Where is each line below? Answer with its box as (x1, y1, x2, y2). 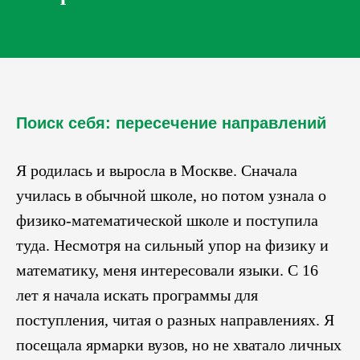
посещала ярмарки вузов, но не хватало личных (16, 336, 342, 354)
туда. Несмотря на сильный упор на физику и (16, 236, 329, 254)
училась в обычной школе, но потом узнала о (16, 186, 326, 204)
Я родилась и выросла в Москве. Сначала (16, 162, 297, 179)
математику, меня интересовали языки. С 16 (16, 261, 318, 279)
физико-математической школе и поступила (16, 211, 318, 229)
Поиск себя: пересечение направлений (16, 114, 326, 132)
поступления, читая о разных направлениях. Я (16, 311, 334, 329)
